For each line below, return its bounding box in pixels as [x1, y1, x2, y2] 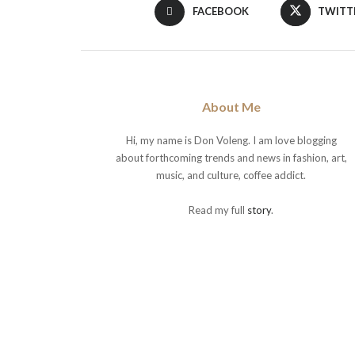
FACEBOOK [192, 4, 249, 17]
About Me [201, 98, 261, 114]
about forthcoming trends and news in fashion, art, [115, 151, 347, 164]
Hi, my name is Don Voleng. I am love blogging [125, 133, 337, 147]
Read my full [189, 203, 247, 216]
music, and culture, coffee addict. [156, 168, 306, 181]
